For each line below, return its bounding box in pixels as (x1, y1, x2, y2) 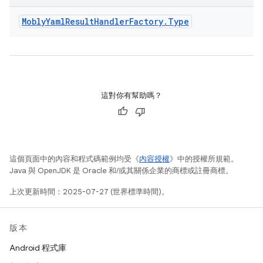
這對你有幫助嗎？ (101, 90, 162, 100)
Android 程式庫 (9, 242, 66, 253)
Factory (129, 16, 163, 27)
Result (65, 16, 94, 27)
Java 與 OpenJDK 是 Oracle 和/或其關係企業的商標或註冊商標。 (9, 166, 233, 176)
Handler (94, 16, 129, 27)
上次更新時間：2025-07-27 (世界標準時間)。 (9, 187, 169, 197)
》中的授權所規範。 (170, 154, 238, 164)
